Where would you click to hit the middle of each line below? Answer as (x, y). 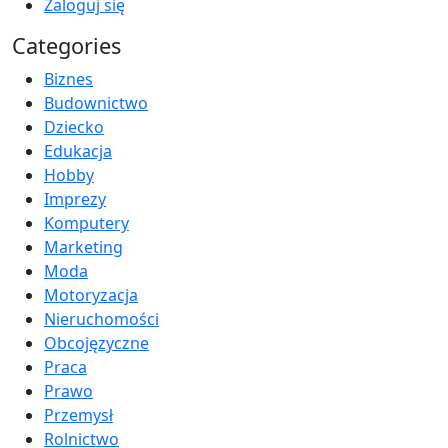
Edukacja (78, 151)
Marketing (83, 247)
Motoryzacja (91, 295)
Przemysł (78, 415)
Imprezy (75, 199)
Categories (66, 46)
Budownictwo (96, 103)
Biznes (68, 79)
